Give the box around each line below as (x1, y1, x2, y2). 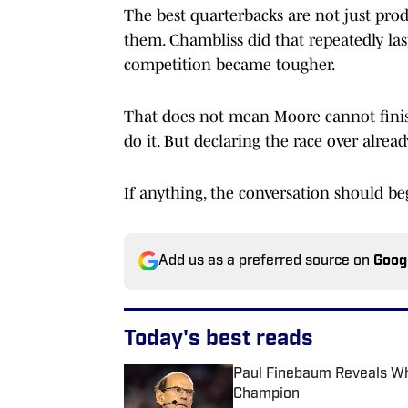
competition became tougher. (124, 55, 336, 74)
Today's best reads (124, 328, 313, 351)
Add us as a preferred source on (158, 253, 373, 269)
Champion (233, 386, 300, 402)
